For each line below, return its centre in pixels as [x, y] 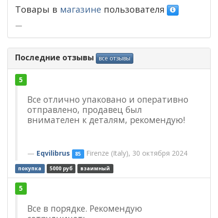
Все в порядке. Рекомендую [85, 208]
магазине [81, 9]
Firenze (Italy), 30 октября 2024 [136, 153]
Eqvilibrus [53, 153]
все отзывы [115, 58]
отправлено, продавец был [85, 110]
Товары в [37, 9]
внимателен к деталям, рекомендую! [106, 120]
